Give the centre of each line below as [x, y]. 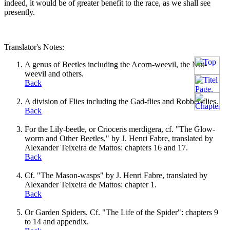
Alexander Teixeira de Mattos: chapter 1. [91, 184]
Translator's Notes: [34, 47]
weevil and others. [54, 73]
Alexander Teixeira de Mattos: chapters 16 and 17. [106, 147]
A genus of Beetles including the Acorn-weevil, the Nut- [116, 64]
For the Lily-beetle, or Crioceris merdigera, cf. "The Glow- [120, 129]
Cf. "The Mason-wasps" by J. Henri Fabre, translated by [116, 175]
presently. [20, 12]
